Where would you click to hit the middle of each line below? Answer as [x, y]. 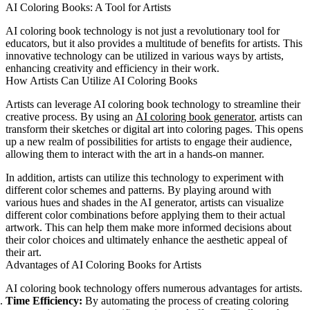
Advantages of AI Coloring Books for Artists [103, 265]
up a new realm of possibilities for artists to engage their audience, [149, 142]
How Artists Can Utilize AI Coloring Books [101, 81]
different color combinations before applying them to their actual [145, 215]
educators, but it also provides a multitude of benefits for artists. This [154, 44]
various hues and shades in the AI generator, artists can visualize [145, 203]
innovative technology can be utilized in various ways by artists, [145, 56]
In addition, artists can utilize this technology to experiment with [145, 178]
